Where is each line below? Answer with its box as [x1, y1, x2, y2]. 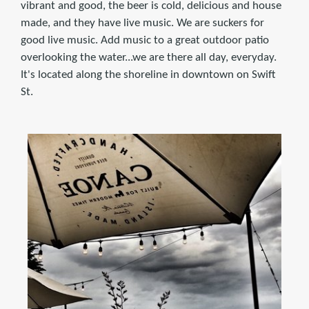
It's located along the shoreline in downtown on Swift [21, 68, 275, 81]
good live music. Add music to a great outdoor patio [21, 34, 269, 46]
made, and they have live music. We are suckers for [21, 17, 264, 29]
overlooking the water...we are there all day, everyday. [21, 51, 277, 63]
